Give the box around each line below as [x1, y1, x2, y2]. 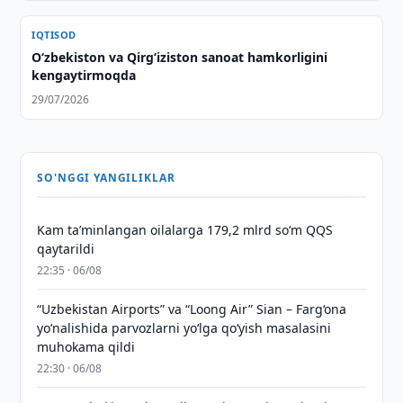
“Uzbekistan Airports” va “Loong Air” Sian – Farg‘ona [37, 300, 347, 318]
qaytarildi [37, 240, 95, 257]
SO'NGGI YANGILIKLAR [37, 170, 175, 185]
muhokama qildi [37, 338, 136, 355]
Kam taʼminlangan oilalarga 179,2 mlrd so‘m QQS [37, 221, 334, 238]
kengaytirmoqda [31, 67, 137, 84]
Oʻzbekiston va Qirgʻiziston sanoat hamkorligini [31, 49, 328, 66]
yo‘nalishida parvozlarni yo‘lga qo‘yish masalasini [37, 319, 332, 336]
